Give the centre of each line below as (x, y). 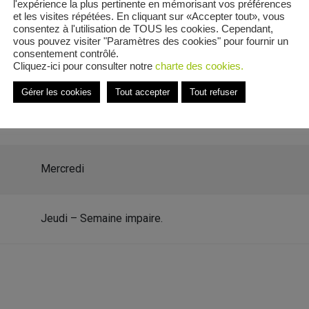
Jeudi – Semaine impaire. (102, 219)
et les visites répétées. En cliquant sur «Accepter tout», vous (149, 16)
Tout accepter (142, 92)
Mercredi (62, 169)
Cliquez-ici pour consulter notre (84, 66)
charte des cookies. (199, 66)
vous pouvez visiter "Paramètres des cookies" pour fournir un (151, 41)
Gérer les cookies (57, 92)
